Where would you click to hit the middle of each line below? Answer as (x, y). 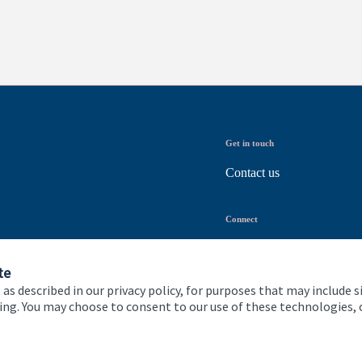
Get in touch (250, 143)
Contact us (253, 173)
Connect (242, 219)
